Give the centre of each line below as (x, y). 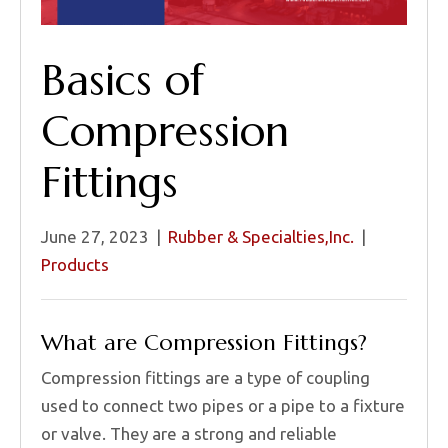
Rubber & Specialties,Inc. (261, 237)
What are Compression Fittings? (204, 343)
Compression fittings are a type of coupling (205, 378)
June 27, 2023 (95, 237)
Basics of (122, 81)
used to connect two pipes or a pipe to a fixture (223, 406)
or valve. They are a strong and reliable (189, 434)
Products (75, 265)
